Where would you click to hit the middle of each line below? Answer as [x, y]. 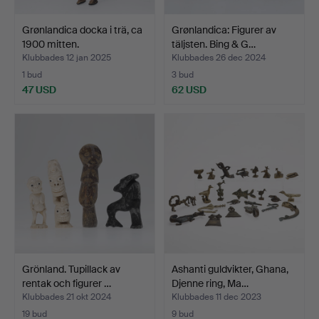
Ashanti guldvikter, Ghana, [230, 269]
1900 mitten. [51, 44]
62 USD [189, 90]
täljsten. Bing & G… [214, 44]
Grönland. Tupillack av [71, 269]
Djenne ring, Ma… [210, 283]
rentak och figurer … [67, 283]
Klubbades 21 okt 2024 [67, 297]
